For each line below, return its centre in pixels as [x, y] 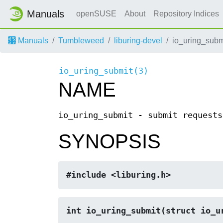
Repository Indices [187, 14]
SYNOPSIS [110, 142]
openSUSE [96, 14]
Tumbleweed [81, 41]
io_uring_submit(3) [104, 71]
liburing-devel [138, 41]
